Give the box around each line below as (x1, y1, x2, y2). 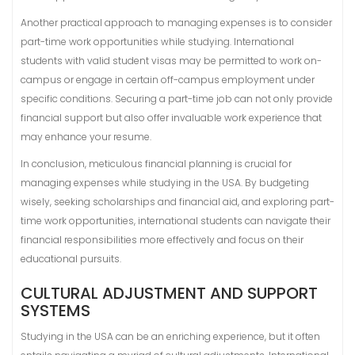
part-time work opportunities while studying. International (21, 35, 294, 48)
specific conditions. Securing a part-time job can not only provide (21, 92, 333, 105)
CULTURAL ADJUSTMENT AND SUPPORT (21, 282, 318, 304)
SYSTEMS (21, 300, 90, 322)
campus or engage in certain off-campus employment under (21, 73, 315, 86)
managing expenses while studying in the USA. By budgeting (21, 176, 309, 189)
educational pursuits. (21, 252, 121, 265)
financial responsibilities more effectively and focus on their (21, 233, 303, 246)
